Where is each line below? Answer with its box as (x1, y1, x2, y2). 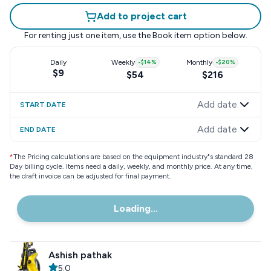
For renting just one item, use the (24, 30, 151, 41)
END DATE (20, 125, 56, 134)
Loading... (113, 203, 158, 214)
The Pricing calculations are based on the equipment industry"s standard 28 (13, 152, 253, 161)
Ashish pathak (48, 249, 112, 261)
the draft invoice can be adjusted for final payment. (10, 172, 171, 180)
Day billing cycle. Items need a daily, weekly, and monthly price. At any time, (10, 162, 253, 171)
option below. (191, 30, 247, 41)
